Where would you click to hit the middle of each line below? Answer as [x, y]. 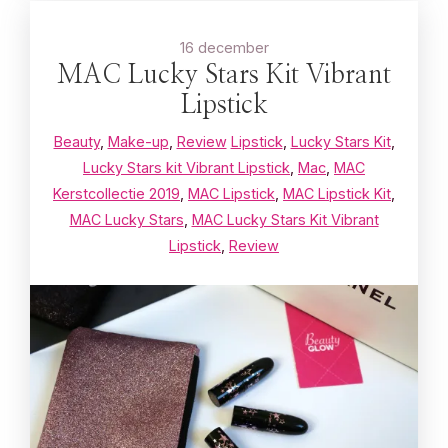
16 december [224, 48]
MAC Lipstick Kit [337, 194]
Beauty [76, 142]
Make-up [138, 142]
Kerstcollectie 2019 [116, 194]
